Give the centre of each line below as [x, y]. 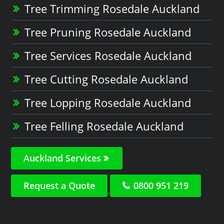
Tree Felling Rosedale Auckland [104, 126]
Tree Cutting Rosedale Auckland [106, 79]
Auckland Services [64, 158]
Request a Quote [59, 185]
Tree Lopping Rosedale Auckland [108, 102]
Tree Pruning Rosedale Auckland [108, 32]
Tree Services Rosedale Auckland [108, 55]
